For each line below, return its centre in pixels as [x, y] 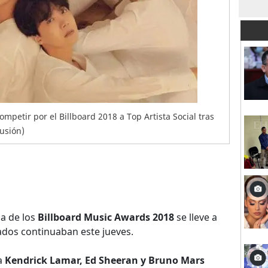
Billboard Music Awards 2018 [106, 217]
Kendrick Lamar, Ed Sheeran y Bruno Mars [105, 260]
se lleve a [196, 217]
